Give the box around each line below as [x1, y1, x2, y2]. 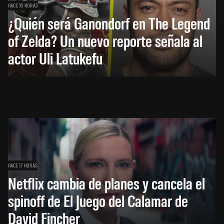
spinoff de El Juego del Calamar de [8, 190, 188, 211]
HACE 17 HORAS [8, 161, 38, 169]
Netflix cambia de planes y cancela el [8, 172, 205, 193]
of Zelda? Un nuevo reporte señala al [8, 30, 202, 51]
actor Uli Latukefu [8, 47, 102, 68]
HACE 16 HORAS [8, 1, 38, 9]
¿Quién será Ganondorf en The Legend [8, 12, 210, 33]
